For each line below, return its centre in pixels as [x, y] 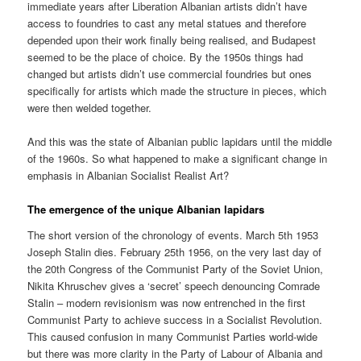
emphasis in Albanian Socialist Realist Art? [129, 176]
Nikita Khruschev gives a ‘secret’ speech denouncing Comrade [174, 286]
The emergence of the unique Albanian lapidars [146, 210]
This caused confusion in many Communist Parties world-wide [173, 336]
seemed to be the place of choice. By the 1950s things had [166, 57]
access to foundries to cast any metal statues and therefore [167, 23]
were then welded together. [90, 108]
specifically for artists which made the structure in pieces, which [177, 91]
